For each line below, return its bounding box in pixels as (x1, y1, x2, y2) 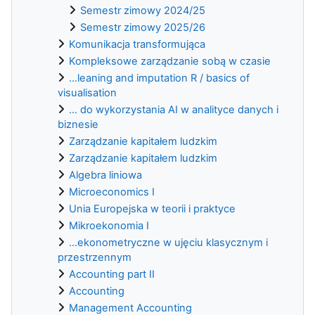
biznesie (58, 117, 98, 131)
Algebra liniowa (69, 168, 142, 181)
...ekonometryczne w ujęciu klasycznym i (69, 236, 268, 249)
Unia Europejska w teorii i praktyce (69, 202, 236, 215)
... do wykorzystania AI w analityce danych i (69, 103, 278, 116)
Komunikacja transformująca (69, 37, 205, 51)
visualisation (58, 86, 117, 99)
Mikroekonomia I (69, 219, 149, 232)
